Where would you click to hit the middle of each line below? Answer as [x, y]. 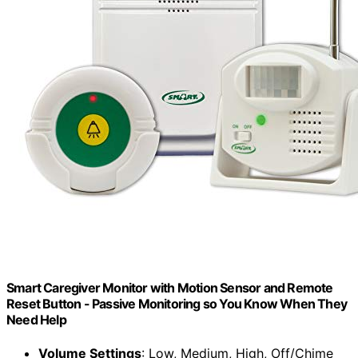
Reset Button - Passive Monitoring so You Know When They [177, 304]
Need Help [36, 320]
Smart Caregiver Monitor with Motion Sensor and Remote [170, 288]
